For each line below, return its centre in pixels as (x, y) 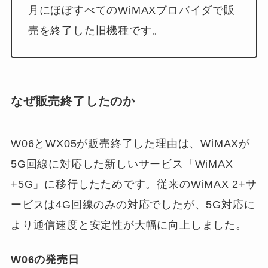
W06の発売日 (45, 259)
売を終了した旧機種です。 (95, 31)
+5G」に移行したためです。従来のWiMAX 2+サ (134, 184)
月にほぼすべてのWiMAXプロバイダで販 (131, 10)
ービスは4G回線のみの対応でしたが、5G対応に (133, 204)
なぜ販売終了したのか (73, 101)
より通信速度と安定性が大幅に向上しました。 (129, 225)
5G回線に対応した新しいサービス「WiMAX (122, 164)
